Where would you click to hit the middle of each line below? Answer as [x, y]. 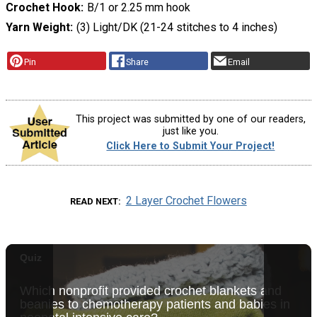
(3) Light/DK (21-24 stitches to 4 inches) [177, 28]
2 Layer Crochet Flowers [186, 201]
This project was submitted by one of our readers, [190, 119]
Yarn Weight [38, 28]
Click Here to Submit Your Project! [191, 146]
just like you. [190, 131]
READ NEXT [94, 202]
